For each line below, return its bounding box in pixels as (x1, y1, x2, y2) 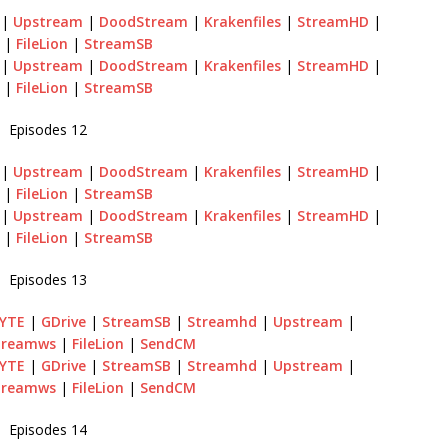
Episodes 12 (9, 119, 88, 139)
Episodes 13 (9, 269, 88, 289)
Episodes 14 (9, 419, 88, 439)
